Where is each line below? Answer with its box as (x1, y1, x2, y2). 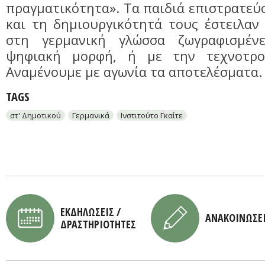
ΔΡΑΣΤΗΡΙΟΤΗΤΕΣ (60, 217, 136, 231)
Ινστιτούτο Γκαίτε (121, 110, 183, 121)
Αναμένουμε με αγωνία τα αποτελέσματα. (6, 63, 262, 80)
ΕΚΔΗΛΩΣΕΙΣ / (60, 205, 121, 219)
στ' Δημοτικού (10, 110, 61, 121)
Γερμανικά (72, 110, 109, 121)
